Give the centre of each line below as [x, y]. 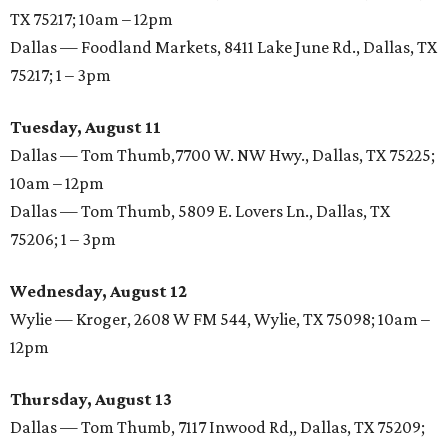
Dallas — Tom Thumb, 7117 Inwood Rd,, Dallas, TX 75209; [217, 427]
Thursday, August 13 [91, 399]
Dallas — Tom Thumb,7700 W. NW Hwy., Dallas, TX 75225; [222, 155]
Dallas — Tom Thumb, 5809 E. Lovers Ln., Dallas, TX [200, 211]
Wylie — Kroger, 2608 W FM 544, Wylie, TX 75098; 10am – [220, 319]
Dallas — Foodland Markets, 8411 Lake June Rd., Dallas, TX [223, 47]
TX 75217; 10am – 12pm [91, 19]
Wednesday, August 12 [98, 291]
